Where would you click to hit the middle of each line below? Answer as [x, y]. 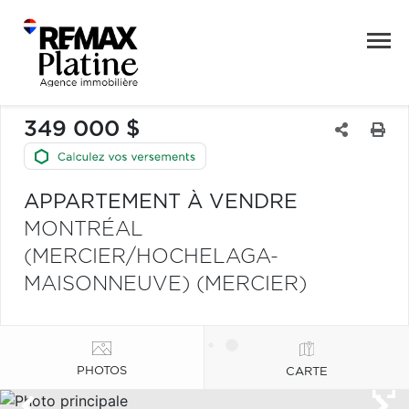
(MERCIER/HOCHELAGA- [151, 257]
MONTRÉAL [84, 229]
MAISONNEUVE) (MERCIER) [165, 284]
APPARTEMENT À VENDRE [161, 202]
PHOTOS [102, 371]
